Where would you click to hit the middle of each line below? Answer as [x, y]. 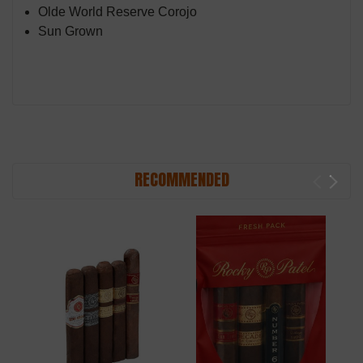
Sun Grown [71, 32]
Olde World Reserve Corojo [118, 12]
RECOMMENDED [181, 180]
